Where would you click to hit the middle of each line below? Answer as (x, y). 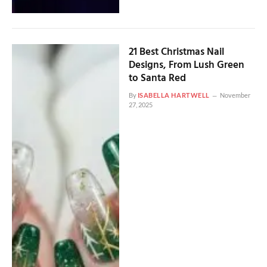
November (235, 95)
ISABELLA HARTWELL (173, 95)
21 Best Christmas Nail (176, 52)
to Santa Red (157, 78)
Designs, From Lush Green (186, 65)
